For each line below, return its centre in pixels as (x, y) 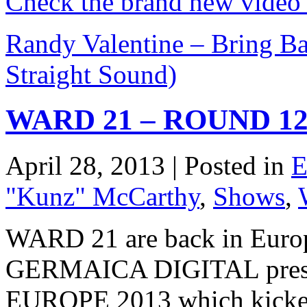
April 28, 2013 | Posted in (148, 166)
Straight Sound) (91, 74)
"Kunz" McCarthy (102, 197)
